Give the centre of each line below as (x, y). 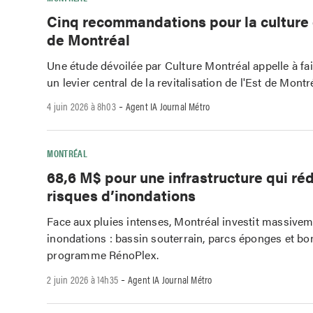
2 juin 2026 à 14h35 (83, 279)
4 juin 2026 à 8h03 (81, 106)
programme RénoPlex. (103, 254)
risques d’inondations (122, 195)
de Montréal (89, 39)
